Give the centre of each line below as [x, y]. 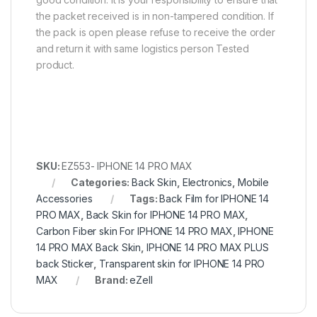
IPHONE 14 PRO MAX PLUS [207, 247]
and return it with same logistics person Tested [143, 48]
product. [55, 64]
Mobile [253, 182]
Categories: [101, 182]
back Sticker [65, 263]
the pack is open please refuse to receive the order [156, 32]
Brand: [113, 279]
